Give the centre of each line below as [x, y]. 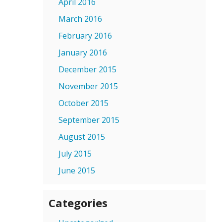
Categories [78, 203]
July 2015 [75, 154]
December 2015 [87, 69]
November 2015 [88, 86]
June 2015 [77, 170]
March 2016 [80, 19]
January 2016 [83, 53]
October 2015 [83, 103]
